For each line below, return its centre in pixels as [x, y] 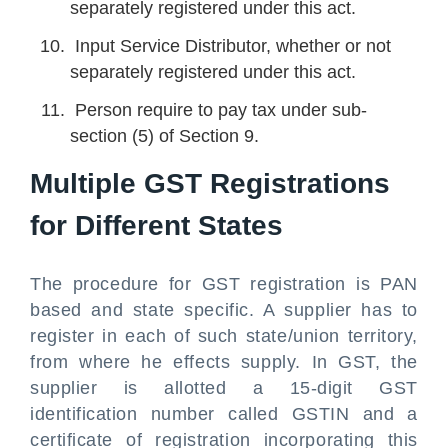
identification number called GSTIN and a [224, 414]
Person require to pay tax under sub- [218, 110]
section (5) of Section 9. [164, 136]
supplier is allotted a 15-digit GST [224, 388]
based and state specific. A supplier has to [224, 310]
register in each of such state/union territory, [224, 336]
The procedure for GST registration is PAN [224, 284]
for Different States [156, 225]
